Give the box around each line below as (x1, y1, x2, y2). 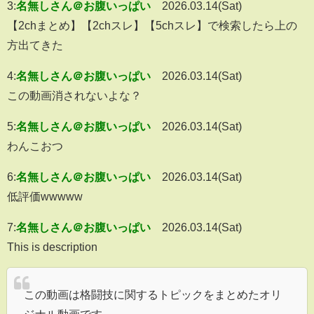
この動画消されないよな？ (7, 90, 142, 102)
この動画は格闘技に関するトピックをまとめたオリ (24, 289, 282, 301)
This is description (7, 241, 97, 253)
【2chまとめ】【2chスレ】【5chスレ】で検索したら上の (7, 20, 297, 32)
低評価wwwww (7, 191, 83, 203)
